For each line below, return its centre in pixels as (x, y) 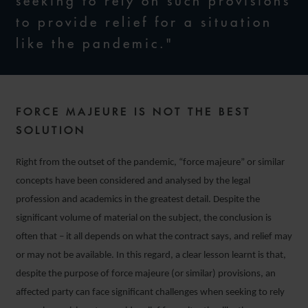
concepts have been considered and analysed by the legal (133, 181)
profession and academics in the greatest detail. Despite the (138, 200)
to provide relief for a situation (144, 22)
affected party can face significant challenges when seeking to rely (150, 293)
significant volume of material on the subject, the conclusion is (144, 218)
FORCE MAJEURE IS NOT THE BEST (133, 112)
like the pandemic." (95, 43)
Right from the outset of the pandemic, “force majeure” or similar (150, 163)
